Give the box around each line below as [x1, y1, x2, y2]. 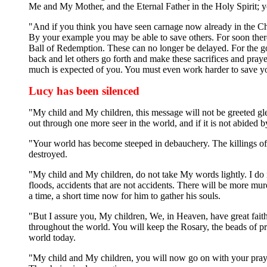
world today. [29, 232, 76, 243]
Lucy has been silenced [29, 84, 139, 97]
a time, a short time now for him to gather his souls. [29, 190, 221, 201]
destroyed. [29, 148, 67, 159]
